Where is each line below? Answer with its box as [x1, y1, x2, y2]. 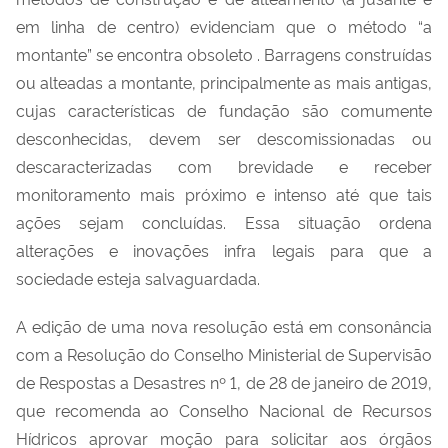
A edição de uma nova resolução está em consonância [16, 314, 432, 337]
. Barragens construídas [257, 42, 432, 65]
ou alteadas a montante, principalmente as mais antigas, [16, 70, 432, 93]
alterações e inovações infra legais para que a [16, 238, 432, 261]
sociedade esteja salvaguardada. [16, 266, 260, 289]
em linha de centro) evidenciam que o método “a [16, 14, 432, 37]
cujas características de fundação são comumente [16, 98, 432, 121]
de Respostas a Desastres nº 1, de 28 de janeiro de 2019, [16, 370, 432, 393]
